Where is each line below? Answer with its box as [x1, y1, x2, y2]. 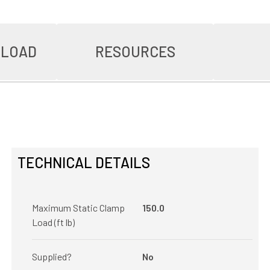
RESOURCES [95, 43, 175, 60]
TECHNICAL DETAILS [17, 154, 150, 171]
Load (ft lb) [31, 216, 75, 228]
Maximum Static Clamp [31, 202, 125, 213]
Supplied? [31, 251, 72, 262]
